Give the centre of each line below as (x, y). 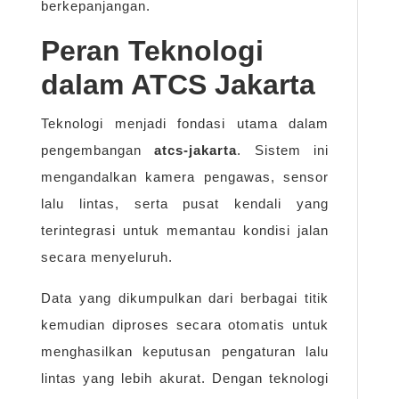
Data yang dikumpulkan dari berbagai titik (185, 298)
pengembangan (98, 151)
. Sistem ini (283, 151)
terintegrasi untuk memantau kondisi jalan (185, 231)
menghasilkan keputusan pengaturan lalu (185, 352)
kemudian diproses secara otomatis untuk (185, 325)
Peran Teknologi (152, 51)
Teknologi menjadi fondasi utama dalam (185, 124)
